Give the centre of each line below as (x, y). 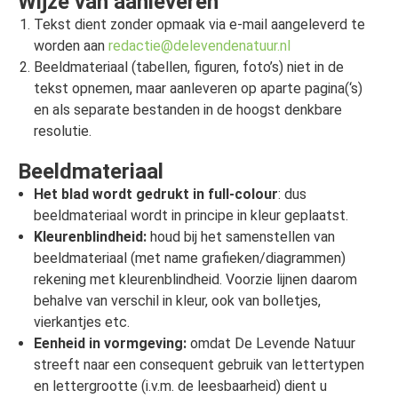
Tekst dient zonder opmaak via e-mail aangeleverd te (199, 25)
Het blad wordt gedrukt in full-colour (155, 195)
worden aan (71, 46)
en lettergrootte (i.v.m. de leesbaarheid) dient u (180, 386)
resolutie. (62, 131)
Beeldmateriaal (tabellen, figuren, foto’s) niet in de (188, 68)
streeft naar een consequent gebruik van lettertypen (199, 365)
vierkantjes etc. (81, 322)
